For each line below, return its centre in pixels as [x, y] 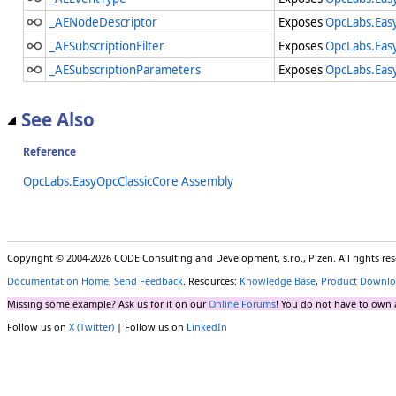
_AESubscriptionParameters [125, 70]
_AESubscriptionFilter [107, 46]
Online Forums [242, 304]
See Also [58, 120]
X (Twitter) [91, 326]
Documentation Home [58, 281]
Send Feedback [148, 281]
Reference [49, 151]
